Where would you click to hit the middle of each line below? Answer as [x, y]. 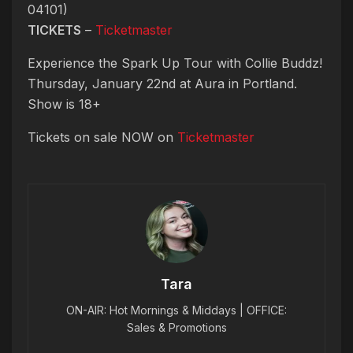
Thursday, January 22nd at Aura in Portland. [162, 84]
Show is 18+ [64, 104]
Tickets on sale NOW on [102, 137]
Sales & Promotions [176, 328]
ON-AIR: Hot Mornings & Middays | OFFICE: [176, 310]
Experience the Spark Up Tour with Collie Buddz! [175, 63]
